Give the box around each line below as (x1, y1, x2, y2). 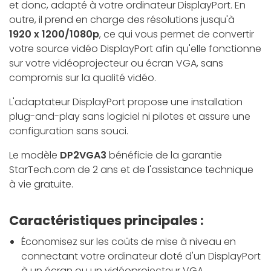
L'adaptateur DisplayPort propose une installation (9, 95, 243, 109)
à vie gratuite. (9, 177, 73, 192)
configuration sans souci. (9, 124, 128, 139)
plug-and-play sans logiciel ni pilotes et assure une (9, 109, 250, 124)
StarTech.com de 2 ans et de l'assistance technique (9, 163, 253, 177)
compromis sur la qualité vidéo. (9, 71, 156, 85)
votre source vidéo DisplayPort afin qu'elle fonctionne (9, 42, 261, 56)
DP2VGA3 (60, 148, 109, 163)
